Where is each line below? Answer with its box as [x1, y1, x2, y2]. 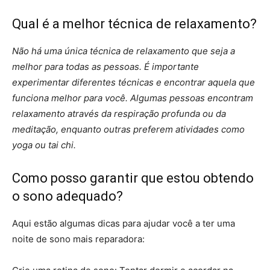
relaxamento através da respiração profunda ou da [12, 107, 226, 119]
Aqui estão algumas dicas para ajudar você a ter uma [12, 217, 235, 229]
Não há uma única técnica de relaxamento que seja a [12, 45, 235, 57]
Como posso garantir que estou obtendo [12, 170, 254, 186]
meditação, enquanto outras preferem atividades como [12, 123, 245, 135]
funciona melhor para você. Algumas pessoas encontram [12, 92, 253, 104]
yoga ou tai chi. [12, 139, 76, 151]
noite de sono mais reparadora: [12, 233, 145, 245]
